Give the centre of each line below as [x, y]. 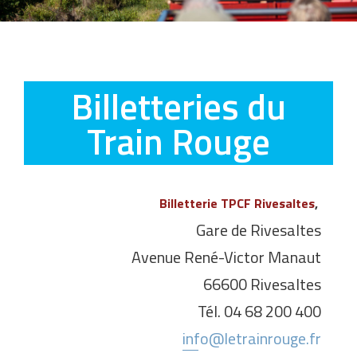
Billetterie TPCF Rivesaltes [237, 204]
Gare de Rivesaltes [259, 230]
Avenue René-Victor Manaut [226, 257]
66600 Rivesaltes [262, 284]
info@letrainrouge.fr [252, 339]
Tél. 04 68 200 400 [259, 312]
